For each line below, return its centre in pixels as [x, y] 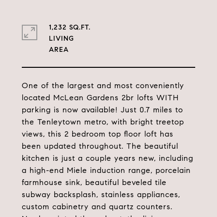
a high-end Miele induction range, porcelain [106, 170]
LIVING [62, 39]
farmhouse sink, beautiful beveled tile [94, 182]
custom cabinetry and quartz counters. [97, 207]
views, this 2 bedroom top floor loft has [98, 134]
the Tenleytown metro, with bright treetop [103, 122]
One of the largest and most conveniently [103, 85]
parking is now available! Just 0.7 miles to [102, 110]
